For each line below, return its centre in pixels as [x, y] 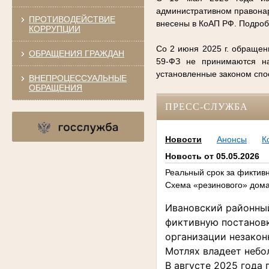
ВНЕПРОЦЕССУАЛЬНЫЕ [77, 78]
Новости [183, 140]
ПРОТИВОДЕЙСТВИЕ [72, 19]
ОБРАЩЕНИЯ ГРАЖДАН [76, 53]
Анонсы [231, 140]
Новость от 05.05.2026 [212, 156]
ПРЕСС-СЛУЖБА [206, 106]
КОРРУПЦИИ [54, 29]
